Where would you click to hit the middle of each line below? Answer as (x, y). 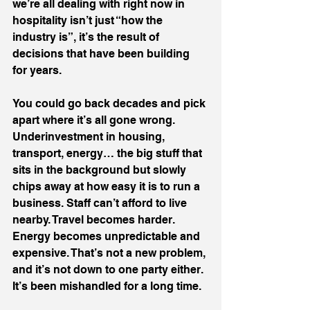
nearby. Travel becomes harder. (95, 220)
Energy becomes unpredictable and (108, 236)
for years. (37, 70)
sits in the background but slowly (101, 170)
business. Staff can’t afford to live (101, 203)
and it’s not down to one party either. (109, 270)
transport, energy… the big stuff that (109, 153)
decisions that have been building (102, 54)
